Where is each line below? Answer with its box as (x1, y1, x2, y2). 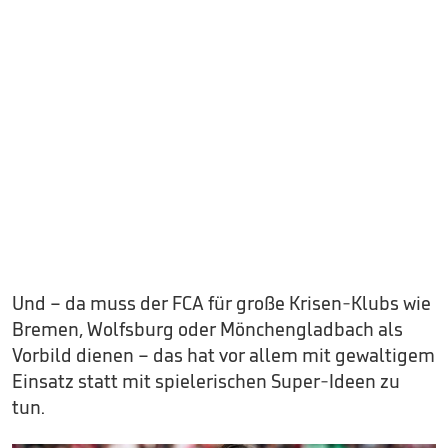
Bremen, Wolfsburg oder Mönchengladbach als (12, 317, 403, 342)
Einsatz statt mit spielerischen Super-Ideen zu (12, 369, 400, 394)
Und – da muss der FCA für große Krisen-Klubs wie (12, 291, 431, 316)
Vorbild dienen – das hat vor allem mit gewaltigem (12, 343, 435, 368)
